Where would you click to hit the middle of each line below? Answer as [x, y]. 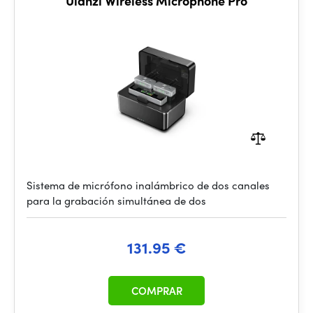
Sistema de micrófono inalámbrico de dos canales [148, 185]
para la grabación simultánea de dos [116, 201]
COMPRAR [156, 291]
